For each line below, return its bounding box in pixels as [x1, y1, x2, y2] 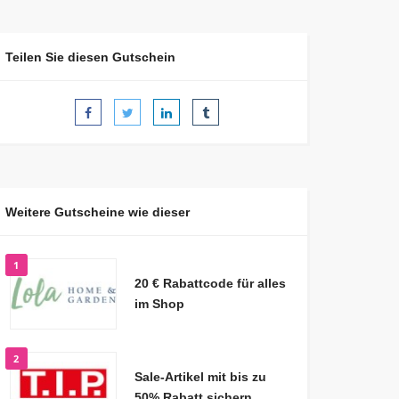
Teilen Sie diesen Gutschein [4, 50, 175, 65]
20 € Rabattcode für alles [134, 276, 286, 291]
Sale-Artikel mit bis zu [134, 370, 266, 385]
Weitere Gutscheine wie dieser [4, 205, 190, 220]
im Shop [134, 297, 184, 312]
